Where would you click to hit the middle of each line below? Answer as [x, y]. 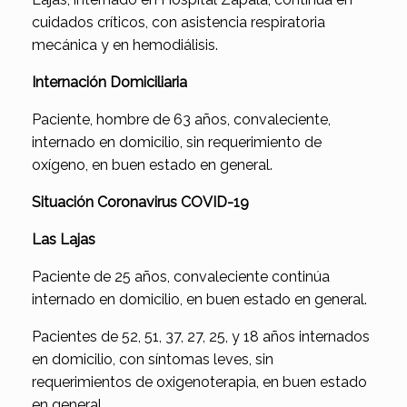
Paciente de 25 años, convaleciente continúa [181, 277]
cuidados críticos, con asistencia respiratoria [179, 23]
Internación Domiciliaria [109, 83]
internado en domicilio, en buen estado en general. [199, 300]
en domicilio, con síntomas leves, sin [153, 360]
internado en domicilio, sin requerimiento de [177, 143]
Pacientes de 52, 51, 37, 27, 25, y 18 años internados [201, 337]
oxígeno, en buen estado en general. [152, 165]
